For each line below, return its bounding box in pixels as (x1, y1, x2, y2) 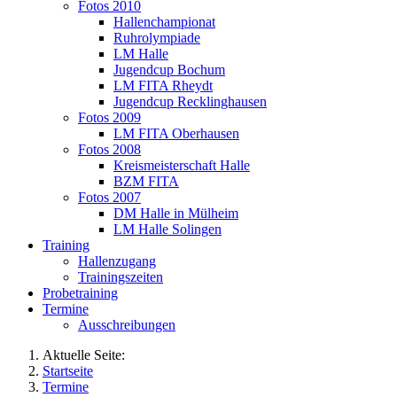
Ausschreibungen (78, 317, 175, 332)
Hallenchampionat (113, 14, 215, 29)
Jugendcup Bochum (113, 62, 225, 77)
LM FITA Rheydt (113, 78, 213, 93)
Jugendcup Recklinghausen (113, 94, 267, 109)
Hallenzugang (78, 253, 156, 269)
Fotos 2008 (78, 142, 141, 157)
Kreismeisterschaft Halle (113, 158, 250, 173)
